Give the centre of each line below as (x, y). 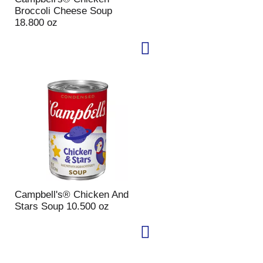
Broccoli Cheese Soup (63, 11)
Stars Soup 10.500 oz (62, 206)
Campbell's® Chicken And (71, 195)
